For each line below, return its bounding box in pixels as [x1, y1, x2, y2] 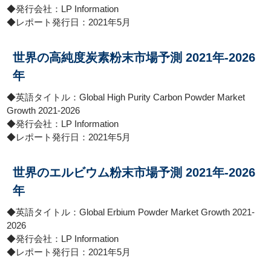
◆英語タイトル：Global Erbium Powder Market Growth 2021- [7, 207, 255, 217]
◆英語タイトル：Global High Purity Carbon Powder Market [7, 92, 246, 102]
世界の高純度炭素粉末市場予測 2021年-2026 [13, 51, 256, 64]
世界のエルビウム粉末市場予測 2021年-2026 [13, 166, 256, 179]
